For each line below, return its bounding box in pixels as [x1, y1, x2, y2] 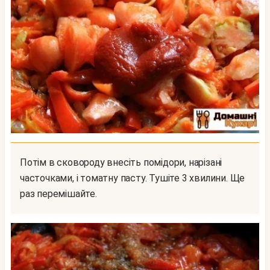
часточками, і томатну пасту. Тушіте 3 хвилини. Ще [20, 172, 245, 184]
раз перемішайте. [20, 188, 97, 200]
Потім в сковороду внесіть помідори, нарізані [20, 157, 27, 169]
